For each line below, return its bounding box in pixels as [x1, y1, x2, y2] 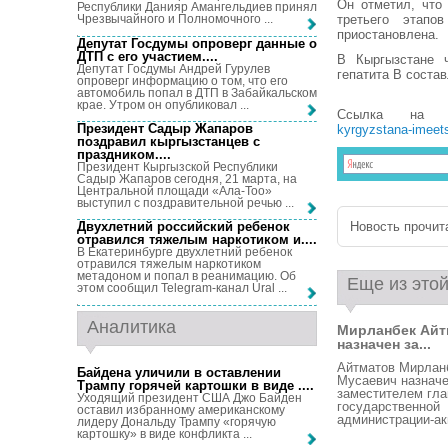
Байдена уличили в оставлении [77, 364, 281, 380]
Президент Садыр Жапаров [77, 120, 253, 136]
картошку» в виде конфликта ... [77, 426, 252, 441]
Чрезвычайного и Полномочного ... [77, 12, 273, 27]
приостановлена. [337, 27, 439, 42]
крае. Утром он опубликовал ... [77, 97, 249, 112]
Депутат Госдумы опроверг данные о [77, 35, 317, 51]
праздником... [77, 146, 167, 162]
